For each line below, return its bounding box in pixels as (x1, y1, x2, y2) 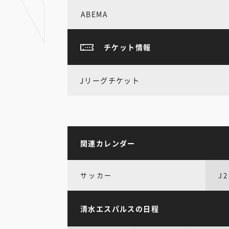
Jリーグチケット (80, 75, 140, 85)
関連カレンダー (80, 138, 135, 148)
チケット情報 (104, 42, 151, 52)
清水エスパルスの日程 (80, 203, 159, 214)
